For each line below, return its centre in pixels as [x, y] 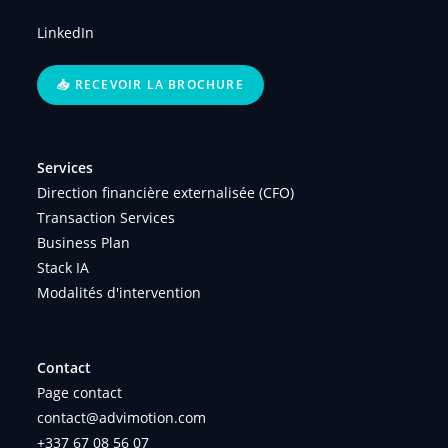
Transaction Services [106, 218]
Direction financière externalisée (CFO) [166, 193]
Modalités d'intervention [119, 293]
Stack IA [63, 268]
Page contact [80, 393]
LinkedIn [66, 33]
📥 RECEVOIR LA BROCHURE [150, 85]
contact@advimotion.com [122, 418]
